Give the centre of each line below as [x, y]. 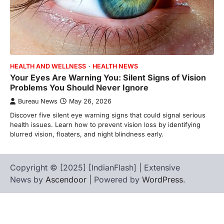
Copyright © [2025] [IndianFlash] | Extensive [95, 168]
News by [28, 180]
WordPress [162, 180]
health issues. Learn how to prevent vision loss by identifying [105, 125]
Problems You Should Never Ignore [79, 88]
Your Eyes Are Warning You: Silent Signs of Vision [108, 78]
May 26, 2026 [90, 101]
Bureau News [38, 101]
